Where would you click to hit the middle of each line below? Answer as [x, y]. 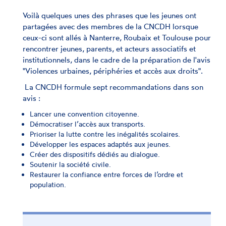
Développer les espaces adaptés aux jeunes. [100, 144]
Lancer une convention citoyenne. [84, 114]
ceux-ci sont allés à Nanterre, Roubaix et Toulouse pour [117, 38]
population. [48, 184]
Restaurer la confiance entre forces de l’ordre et [106, 174]
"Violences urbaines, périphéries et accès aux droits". [113, 71]
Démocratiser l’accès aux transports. [88, 124]
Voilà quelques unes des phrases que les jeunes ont [109, 15]
